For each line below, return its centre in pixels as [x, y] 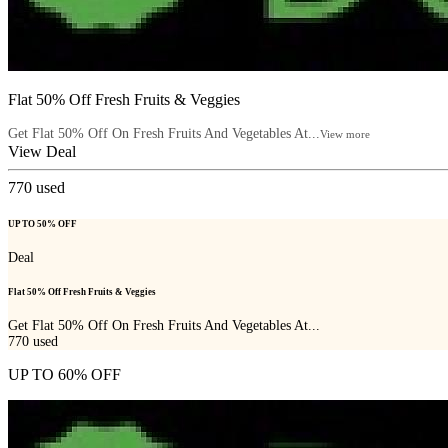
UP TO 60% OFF [64, 375]
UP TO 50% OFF [42, 223]
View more [345, 134]
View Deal [42, 152]
